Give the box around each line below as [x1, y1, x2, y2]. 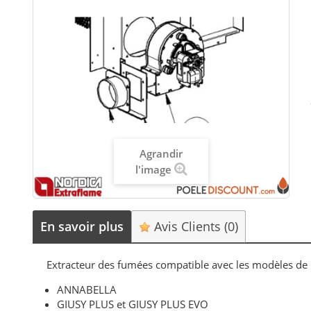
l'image [135, 162, 171, 177]
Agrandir [140, 146, 183, 161]
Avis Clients [151, 217, 225, 235]
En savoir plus [40, 217, 124, 235]
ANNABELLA [57, 282, 117, 296]
